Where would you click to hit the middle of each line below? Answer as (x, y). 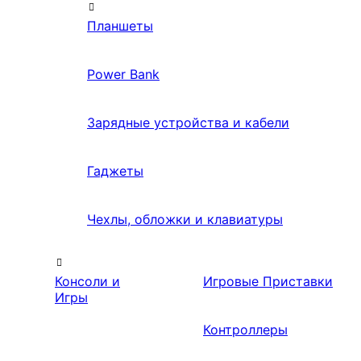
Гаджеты (115, 171)
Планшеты (120, 26)
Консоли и (87, 282)
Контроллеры (245, 330)
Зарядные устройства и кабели (188, 123)
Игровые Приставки (268, 282)
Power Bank (123, 75)
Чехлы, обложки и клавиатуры (185, 220)
